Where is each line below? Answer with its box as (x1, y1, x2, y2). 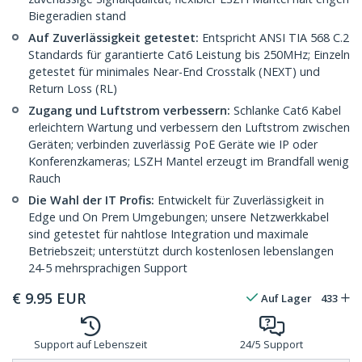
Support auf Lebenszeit (34, 338, 147, 352)
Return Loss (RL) (28, 81, 117, 97)
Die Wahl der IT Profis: (28, 192, 154, 208)
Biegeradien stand (28, 8, 126, 24)
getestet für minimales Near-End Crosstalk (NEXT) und (28, 64, 320, 80)
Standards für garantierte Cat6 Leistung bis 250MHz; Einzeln (28, 47, 350, 63)
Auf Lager (261, 291, 312, 306)
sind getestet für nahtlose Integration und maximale (28, 226, 309, 242)
